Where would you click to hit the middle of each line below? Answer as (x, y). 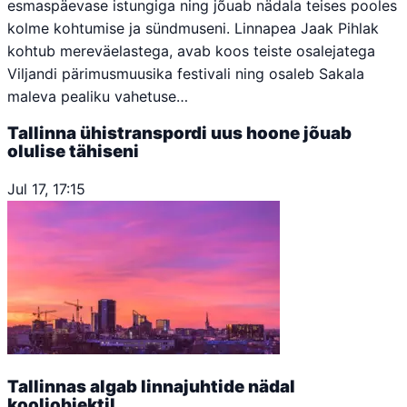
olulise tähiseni (73, 152)
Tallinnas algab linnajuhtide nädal (151, 386)
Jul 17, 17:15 (46, 189)
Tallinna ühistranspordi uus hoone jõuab (179, 134)
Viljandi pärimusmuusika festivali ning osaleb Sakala (186, 73)
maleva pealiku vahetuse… (98, 96)
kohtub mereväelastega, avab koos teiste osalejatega (191, 50)
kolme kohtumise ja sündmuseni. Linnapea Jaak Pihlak (193, 28)
